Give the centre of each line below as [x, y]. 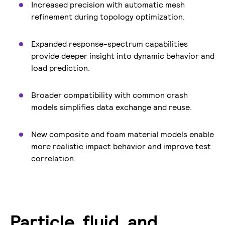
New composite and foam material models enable [123, 134]
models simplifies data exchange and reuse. [113, 107]
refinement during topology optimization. [108, 17]
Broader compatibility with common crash [109, 95]
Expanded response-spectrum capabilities [109, 44]
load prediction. [62, 68]
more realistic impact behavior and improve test [121, 146]
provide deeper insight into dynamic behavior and [123, 56]
